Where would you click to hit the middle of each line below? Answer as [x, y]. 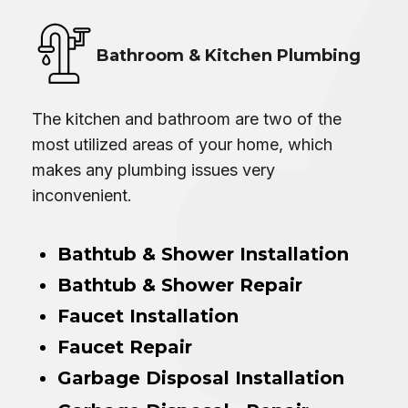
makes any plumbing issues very [153, 169]
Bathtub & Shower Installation [203, 254]
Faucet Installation [148, 316]
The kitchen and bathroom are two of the [187, 118]
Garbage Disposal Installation [201, 377]
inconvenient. [82, 195]
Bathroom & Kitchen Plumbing [229, 55]
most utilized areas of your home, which [182, 144]
